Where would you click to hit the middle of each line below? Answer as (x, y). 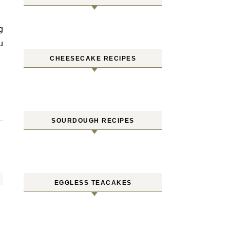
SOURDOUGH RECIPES (93, 121)
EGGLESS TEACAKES (93, 183)
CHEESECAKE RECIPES (93, 59)
